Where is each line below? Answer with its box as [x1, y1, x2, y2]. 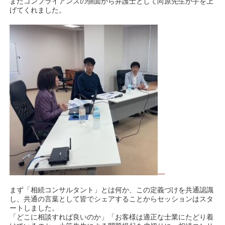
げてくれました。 [10, 6, 66, 14]
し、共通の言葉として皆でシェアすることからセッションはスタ [10, 195, 214, 203]
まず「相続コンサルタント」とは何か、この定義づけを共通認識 [10, 186, 214, 194]
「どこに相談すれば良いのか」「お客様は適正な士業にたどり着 [10, 213, 214, 221]
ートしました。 [10, 204, 59, 212]
